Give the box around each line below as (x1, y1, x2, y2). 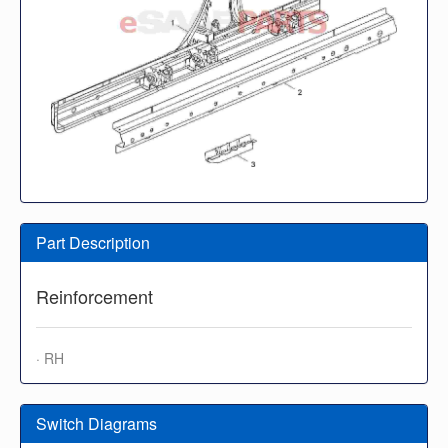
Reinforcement (36, 282, 153, 309)
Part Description (36, 230, 150, 254)
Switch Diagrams (36, 411, 157, 435)
